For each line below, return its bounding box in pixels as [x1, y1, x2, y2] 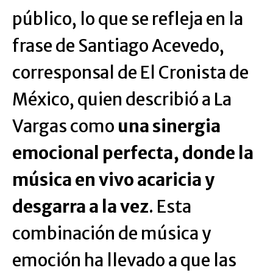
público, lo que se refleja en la [12, 8, 243, 30]
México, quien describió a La [12, 88, 232, 111]
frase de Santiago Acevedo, [12, 35, 224, 57]
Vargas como [12, 115, 118, 138]
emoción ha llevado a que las [12, 249, 236, 272]
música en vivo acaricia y [12, 169, 214, 191]
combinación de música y [12, 222, 211, 245]
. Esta [149, 196, 191, 218]
